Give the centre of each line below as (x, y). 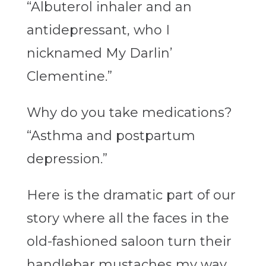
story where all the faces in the (128, 218)
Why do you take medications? (129, 113)
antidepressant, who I (98, 30)
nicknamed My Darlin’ (99, 53)
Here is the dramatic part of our (131, 195)
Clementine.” (69, 77)
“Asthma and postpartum (111, 136)
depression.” (67, 159)
